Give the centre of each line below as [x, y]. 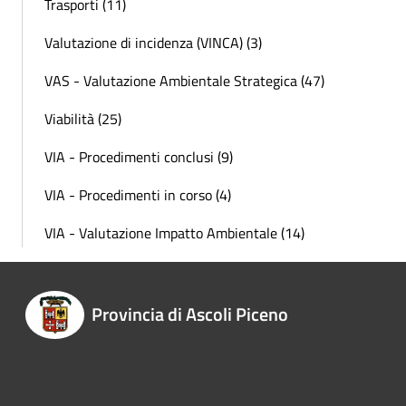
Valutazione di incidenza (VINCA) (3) [153, 43]
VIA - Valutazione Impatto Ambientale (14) [174, 233]
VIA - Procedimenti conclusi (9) [139, 157]
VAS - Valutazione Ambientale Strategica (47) [184, 81]
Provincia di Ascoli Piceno [189, 314]
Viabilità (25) [83, 119]
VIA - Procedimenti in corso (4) [138, 195]
